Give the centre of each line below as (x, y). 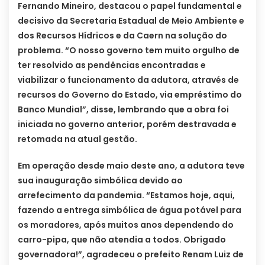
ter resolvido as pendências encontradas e (112, 65)
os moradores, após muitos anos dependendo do (126, 225)
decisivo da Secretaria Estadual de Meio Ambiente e (131, 21)
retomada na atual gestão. (77, 139)
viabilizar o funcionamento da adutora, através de (128, 80)
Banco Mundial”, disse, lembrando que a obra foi (123, 110)
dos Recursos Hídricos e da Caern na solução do (122, 36)
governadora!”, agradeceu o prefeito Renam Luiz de (131, 255)
